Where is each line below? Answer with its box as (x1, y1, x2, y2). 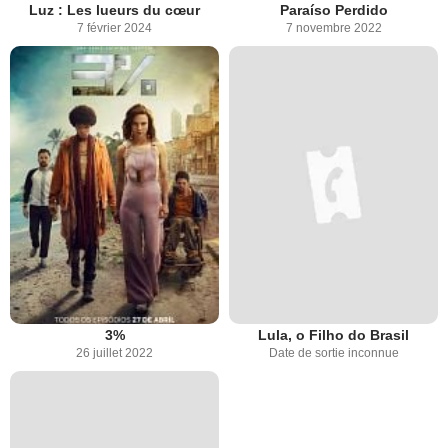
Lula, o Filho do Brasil (258, 327, 409, 344)
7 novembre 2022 (285, 20, 382, 35)
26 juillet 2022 (76, 346, 153, 361)
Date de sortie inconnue (268, 346, 399, 361)
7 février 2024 (77, 20, 152, 35)
